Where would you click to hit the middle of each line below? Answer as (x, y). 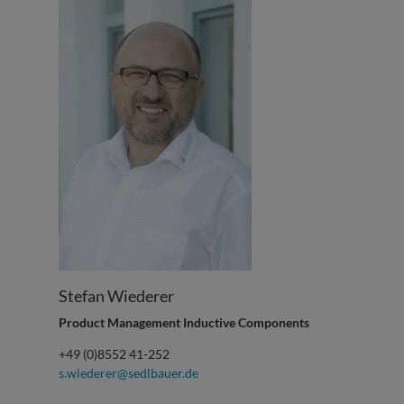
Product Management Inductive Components (184, 323)
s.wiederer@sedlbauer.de (128, 373)
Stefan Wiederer (116, 296)
